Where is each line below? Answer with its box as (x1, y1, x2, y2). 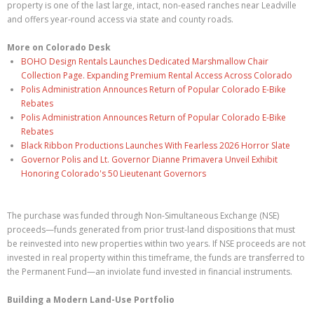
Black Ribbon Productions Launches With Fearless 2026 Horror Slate (21, 139, 290, 151)
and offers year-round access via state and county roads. (7, 13, 233, 25)
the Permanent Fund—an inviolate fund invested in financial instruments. (7, 266, 292, 278)
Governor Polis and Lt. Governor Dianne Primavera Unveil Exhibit (21, 153, 278, 165)
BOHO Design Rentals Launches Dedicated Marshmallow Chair (21, 55, 268, 67)
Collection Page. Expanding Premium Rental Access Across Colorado (21, 69, 292, 81)
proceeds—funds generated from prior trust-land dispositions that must (7, 224, 295, 235)
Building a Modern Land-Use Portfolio (7, 294, 175, 306)
